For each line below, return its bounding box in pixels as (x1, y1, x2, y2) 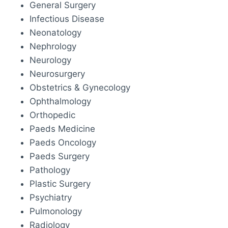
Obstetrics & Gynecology (30, 82, 130, 93)
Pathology (30, 164, 70, 175)
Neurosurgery (30, 68, 85, 79)
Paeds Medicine (30, 123, 95, 134)
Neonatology (30, 27, 81, 38)
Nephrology (30, 41, 76, 51)
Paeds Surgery (30, 151, 90, 161)
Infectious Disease (30, 13, 104, 24)
